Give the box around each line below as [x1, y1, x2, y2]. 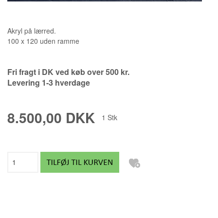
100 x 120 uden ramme [7, 36, 79, 46]
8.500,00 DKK [7, 107, 95, 127]
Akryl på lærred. [7, 25, 56, 36]
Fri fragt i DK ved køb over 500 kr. [7, 66, 129, 77]
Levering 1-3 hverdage [7, 76, 90, 88]
